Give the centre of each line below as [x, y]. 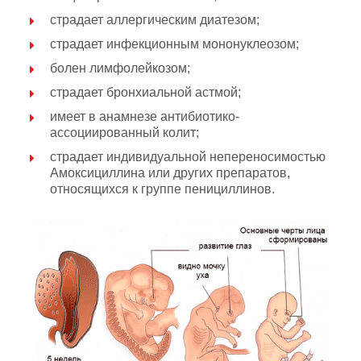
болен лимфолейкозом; [120, 68]
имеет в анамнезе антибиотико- [145, 116]
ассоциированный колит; [124, 132]
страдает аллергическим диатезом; [155, 19]
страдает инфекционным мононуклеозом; [174, 44]
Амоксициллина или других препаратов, [170, 172]
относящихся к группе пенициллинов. [162, 189]
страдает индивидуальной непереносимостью [188, 156]
